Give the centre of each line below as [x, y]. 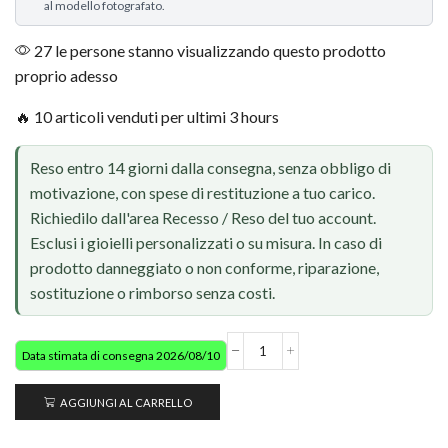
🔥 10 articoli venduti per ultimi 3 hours [147, 116]
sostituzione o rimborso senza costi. [152, 293]
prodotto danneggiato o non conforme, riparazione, [204, 268]
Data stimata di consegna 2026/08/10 [121, 356]
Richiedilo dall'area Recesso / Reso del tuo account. [202, 218]
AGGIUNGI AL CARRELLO [125, 402]
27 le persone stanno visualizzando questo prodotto [208, 50]
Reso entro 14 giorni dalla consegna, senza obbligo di [210, 168]
